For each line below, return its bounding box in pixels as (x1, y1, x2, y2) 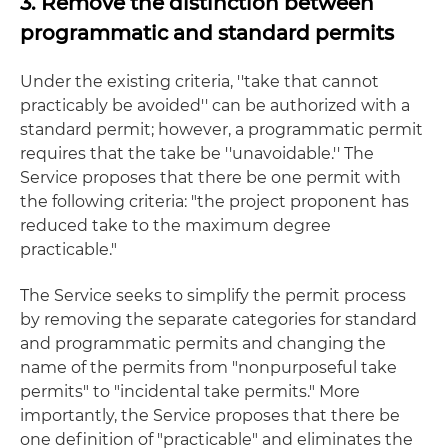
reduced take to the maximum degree (20, 216, 331, 235)
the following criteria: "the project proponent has (20, 192, 409, 211)
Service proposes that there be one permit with (20, 168, 401, 187)
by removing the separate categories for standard (20, 310, 417, 329)
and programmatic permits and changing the (20, 334, 386, 353)
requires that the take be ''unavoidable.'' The (20, 144, 374, 163)
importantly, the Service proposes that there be (20, 406, 400, 425)
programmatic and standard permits (20, 21, 399, 45)
